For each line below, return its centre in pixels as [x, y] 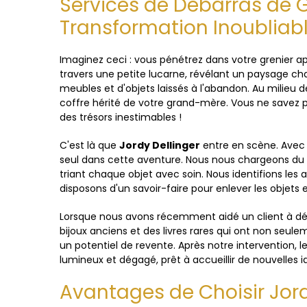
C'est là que [89, 145]
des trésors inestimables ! [121, 117]
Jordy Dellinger [160, 145]
